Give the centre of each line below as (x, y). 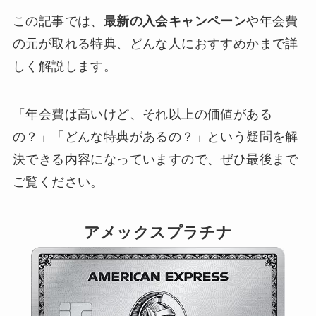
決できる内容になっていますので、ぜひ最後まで (155, 159)
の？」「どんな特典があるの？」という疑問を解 (155, 136)
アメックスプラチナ (158, 232)
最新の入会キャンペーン (175, 21)
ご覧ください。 (58, 182)
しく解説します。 (65, 66)
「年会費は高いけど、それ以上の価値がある (142, 114)
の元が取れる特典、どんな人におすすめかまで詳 (155, 44)
